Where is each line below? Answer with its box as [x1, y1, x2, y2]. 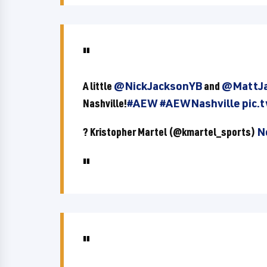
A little [83, 79, 114, 93]
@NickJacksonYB [114, 79, 202, 93]
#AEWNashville [160, 96, 240, 110]
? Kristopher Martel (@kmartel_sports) [83, 125, 257, 139]
